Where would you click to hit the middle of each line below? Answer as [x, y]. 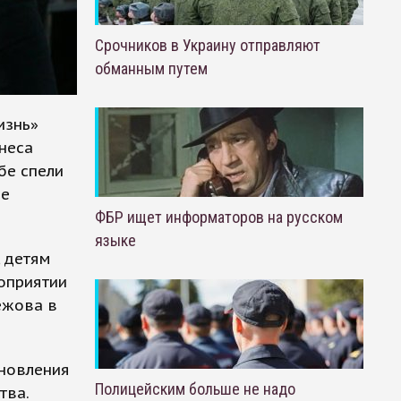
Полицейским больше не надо [195, 389]
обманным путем [151, 68]
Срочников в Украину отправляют [207, 45]
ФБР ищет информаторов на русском [218, 217]
